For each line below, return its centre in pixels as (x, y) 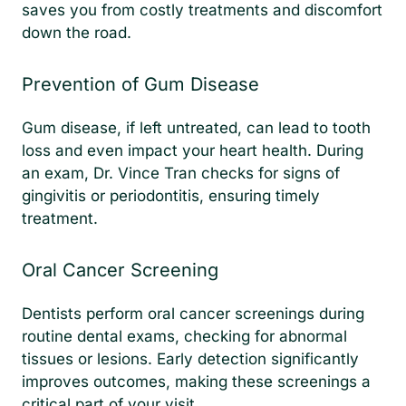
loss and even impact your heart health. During (193, 151)
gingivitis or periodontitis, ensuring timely (171, 196)
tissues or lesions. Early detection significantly (190, 359)
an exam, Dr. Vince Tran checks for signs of (181, 174)
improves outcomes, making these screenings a (196, 382)
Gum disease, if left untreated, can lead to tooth (196, 128)
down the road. (77, 33)
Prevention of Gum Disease (140, 85)
